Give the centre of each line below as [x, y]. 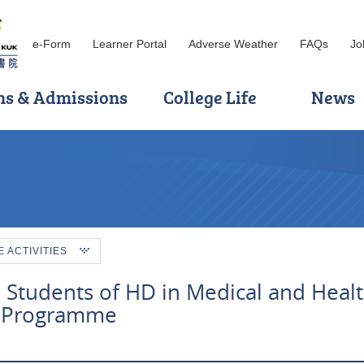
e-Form [52, 44]
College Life [210, 97]
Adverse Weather [233, 44]
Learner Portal [130, 44]
